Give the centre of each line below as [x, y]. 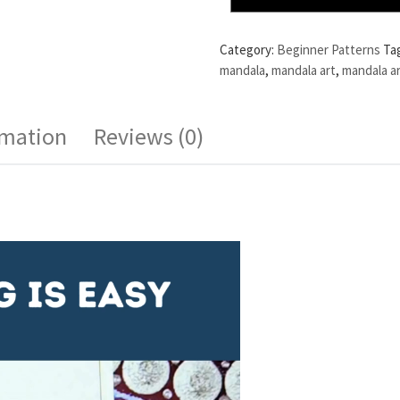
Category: [249, 49]
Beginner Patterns [329, 49]
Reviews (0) [149, 136]
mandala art [304, 70]
